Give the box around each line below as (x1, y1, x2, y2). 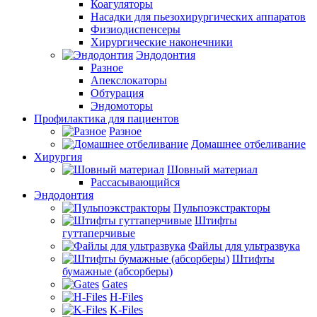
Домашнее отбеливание (191, 138, 306, 150)
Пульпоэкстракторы (173, 202, 270, 214)
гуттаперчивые (62, 227, 135, 239)
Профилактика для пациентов (34, 113, 179, 125)
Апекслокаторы (91, 74, 167, 86)
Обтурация (91, 87, 144, 99)
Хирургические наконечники (91, 36, 233, 48)
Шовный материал (167, 163, 258, 175)
